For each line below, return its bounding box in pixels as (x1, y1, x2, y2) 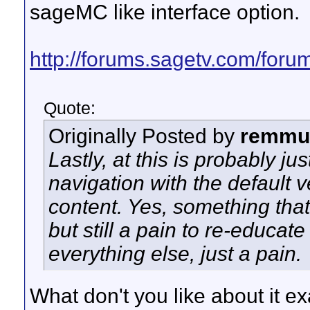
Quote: (44, 98, 95, 118)
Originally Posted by (48, 125, 240, 147)
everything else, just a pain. (48, 242, 302, 265)
